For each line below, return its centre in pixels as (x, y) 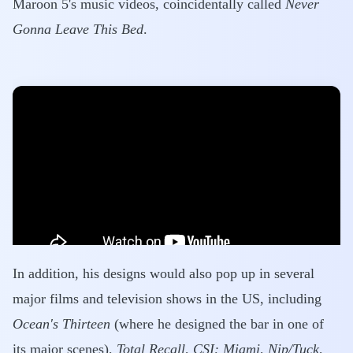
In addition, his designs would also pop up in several (163, 273)
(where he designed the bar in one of (217, 324)
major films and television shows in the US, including (167, 299)
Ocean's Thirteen (61, 324)
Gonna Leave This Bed (78, 29)
